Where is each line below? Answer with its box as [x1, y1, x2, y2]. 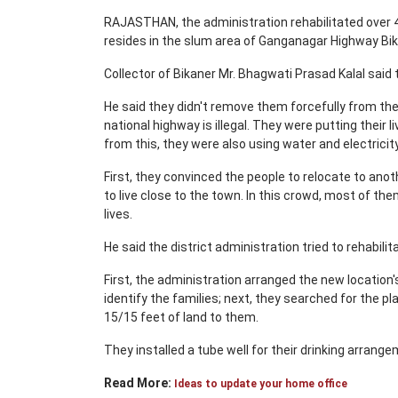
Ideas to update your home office [174, 378, 347, 390]
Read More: [104, 376, 174, 390]
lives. [104, 207, 132, 221]
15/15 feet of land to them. [104, 310, 259, 324]
